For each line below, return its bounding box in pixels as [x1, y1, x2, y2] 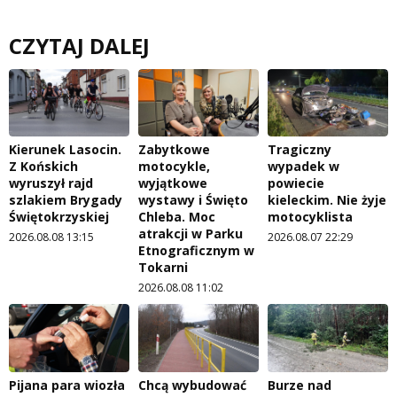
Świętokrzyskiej [9, 208, 109, 226]
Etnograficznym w [138, 242, 254, 260]
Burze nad [268, 376, 331, 393]
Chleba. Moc [138, 208, 215, 226]
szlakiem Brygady [9, 191, 122, 209]
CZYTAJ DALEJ [9, 30, 150, 60]
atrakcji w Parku [138, 225, 243, 243]
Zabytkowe [138, 141, 210, 159]
